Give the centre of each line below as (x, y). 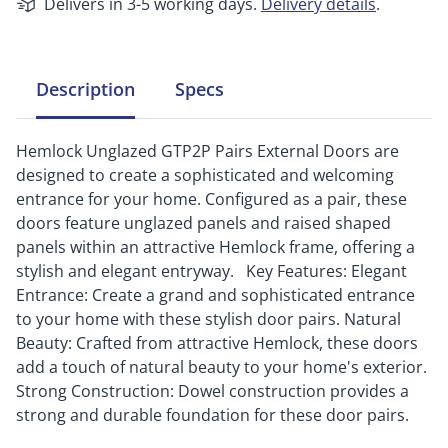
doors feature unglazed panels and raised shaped (203, 223)
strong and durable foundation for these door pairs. (212, 415)
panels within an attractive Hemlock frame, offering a (215, 247)
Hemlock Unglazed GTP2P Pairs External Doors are (207, 151)
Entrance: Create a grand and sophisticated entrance (215, 295)
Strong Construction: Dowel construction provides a (212, 391)
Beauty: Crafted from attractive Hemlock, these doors (217, 343)
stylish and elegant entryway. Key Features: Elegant (211, 271)
